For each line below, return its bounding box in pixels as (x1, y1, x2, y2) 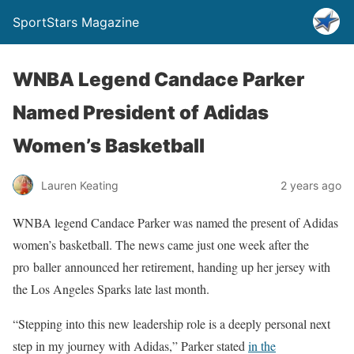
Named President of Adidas (13, 101, 269, 124)
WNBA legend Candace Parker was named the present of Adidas (13, 214, 338, 231)
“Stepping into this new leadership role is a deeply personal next (13, 315, 330, 332)
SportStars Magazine (13, 14, 139, 30)
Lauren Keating (41, 178, 119, 192)
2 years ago (281, 178, 341, 192)
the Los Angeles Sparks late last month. (13, 281, 213, 297)
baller (33, 258, 61, 275)
